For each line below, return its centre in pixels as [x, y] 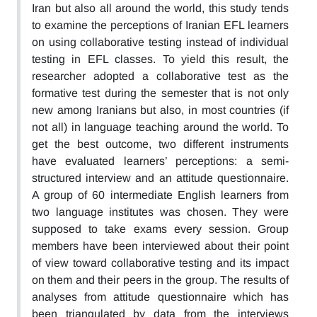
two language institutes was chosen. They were [160, 212]
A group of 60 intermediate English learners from [160, 195]
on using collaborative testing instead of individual [160, 42]
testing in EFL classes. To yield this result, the [160, 59]
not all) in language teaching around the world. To [160, 127]
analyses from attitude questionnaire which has [160, 297]
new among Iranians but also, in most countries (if [160, 110]
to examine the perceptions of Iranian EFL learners [160, 25]
